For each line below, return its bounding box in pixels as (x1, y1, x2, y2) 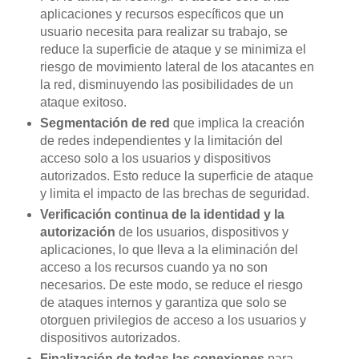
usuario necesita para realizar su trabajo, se (39, 24, 288, 38)
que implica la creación (169, 115, 305, 130)
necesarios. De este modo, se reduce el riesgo (39, 277, 303, 292)
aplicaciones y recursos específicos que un (39, 6, 284, 21)
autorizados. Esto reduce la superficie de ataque (39, 168, 313, 183)
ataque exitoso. (39, 95, 127, 109)
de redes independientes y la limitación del (39, 133, 283, 147)
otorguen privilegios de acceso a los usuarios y (39, 313, 306, 327)
